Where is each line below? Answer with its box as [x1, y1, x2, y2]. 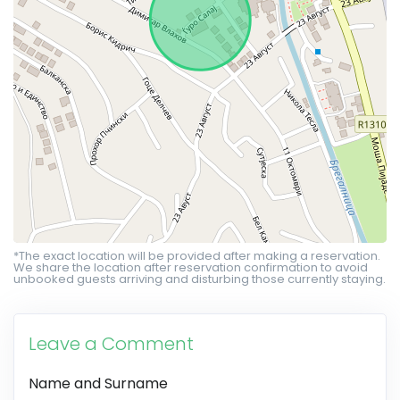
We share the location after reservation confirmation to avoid [13, 259, 368, 276]
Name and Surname [29, 373, 168, 394]
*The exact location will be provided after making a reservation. [13, 247, 380, 264]
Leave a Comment [29, 331, 194, 356]
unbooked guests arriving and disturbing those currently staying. [13, 271, 386, 287]
